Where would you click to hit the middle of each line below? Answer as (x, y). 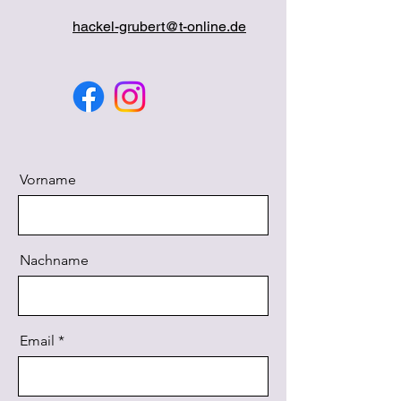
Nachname (54, 260)
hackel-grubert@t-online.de (159, 26)
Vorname (48, 179)
